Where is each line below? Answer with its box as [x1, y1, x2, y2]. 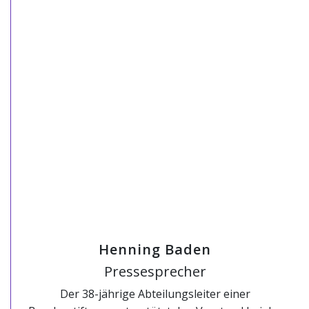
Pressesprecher [103, 262, 206, 281]
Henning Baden [99, 240, 211, 259]
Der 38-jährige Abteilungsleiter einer [59, 286, 250, 301]
